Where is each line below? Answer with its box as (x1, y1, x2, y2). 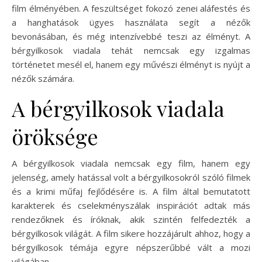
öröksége (12, 122, 98, 151)
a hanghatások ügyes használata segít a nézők (12, 16, 250, 29)
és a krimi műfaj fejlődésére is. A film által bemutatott (12, 185, 250, 198)
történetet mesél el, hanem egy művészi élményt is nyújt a (12, 58, 250, 71)
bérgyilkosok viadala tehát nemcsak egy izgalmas (12, 44, 250, 57)
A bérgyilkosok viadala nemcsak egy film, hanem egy (12, 157, 250, 170)
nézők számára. (12, 73, 74, 85)
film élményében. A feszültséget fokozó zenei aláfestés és (12, 2, 250, 15)
